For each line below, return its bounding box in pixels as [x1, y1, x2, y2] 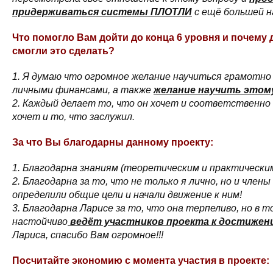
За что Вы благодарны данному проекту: [12, 137, 213, 147]
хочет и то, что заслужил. [12, 112, 135, 122]
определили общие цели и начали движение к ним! [12, 190, 242, 200]
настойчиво [12, 216, 68, 227]
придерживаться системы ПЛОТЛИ [12, 7, 192, 17]
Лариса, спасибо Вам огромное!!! [12, 230, 163, 240]
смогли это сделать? [12, 46, 115, 56]
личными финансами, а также [12, 85, 154, 95]
